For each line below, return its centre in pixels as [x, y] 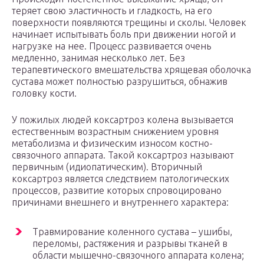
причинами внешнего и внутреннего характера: [120, 202]
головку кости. [44, 93]
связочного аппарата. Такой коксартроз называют [123, 155]
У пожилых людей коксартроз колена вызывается [123, 120]
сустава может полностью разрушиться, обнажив [120, 82]
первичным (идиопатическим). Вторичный [107, 167]
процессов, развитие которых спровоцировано [117, 191]
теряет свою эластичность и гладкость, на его [112, 11]
